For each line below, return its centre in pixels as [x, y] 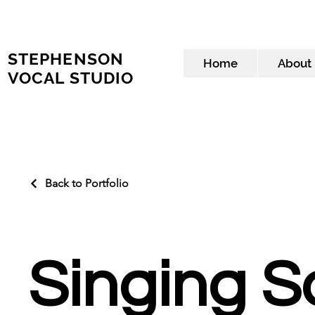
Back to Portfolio [87, 183]
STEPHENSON [66, 59]
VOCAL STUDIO [71, 78]
